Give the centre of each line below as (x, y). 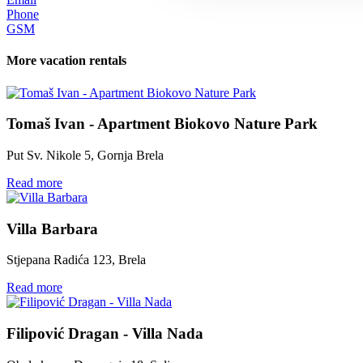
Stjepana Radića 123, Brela (76, 260)
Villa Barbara (52, 228)
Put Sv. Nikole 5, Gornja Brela (85, 156)
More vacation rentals (66, 61)
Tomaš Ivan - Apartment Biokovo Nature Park (162, 124)
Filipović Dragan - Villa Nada (105, 334)
